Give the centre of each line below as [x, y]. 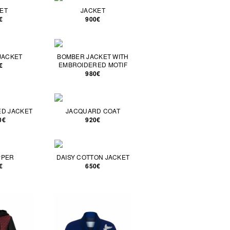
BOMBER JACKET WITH [93, 56]
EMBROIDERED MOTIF [93, 64]
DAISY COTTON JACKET [93, 157]
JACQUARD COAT [93, 111]
